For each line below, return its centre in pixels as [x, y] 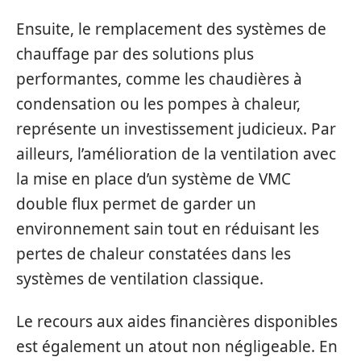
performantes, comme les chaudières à [159, 79]
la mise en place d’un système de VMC [154, 178]
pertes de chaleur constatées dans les [154, 253]
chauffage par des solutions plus [135, 54]
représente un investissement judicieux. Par [176, 129]
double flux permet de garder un [136, 203]
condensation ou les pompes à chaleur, [158, 104]
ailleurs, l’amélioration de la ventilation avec [176, 154]
